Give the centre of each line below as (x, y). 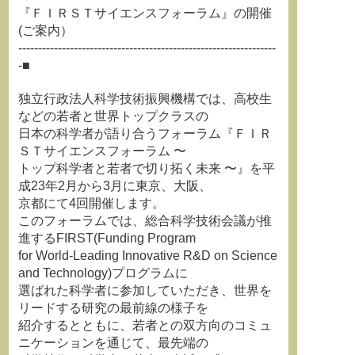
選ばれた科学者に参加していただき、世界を (145, 290)
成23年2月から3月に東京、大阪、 (115, 186)
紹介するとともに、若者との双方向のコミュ (145, 325)
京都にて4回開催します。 (92, 203)
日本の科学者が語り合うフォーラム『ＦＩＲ (145, 134)
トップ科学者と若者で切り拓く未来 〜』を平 (147, 168)
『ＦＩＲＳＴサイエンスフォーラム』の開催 (145, 13)
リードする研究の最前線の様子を (113, 308)
